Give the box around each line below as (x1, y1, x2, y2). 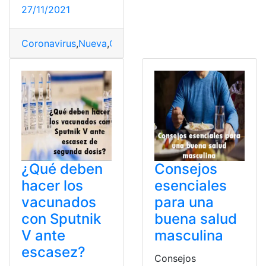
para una (154, 194, 214, 211)
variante (173, 37, 210, 50)
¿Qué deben (21, 160, 103, 178)
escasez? (21, 243, 85, 261)
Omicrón (109, 37, 147, 50)
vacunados (21, 194, 96, 211)
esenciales (154, 177, 227, 195)
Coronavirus (21, 37, 76, 50)
